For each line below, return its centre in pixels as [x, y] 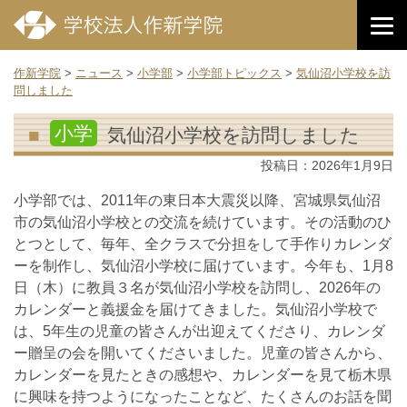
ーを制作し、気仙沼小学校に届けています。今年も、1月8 [203, 266]
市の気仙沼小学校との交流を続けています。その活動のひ [203, 222]
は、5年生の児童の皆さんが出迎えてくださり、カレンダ [199, 331]
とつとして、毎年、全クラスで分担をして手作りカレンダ [203, 244]
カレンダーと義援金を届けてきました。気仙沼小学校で [195, 309]
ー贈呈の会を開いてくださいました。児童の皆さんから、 [203, 353]
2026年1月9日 [352, 165]
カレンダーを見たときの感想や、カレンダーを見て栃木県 [203, 375]
